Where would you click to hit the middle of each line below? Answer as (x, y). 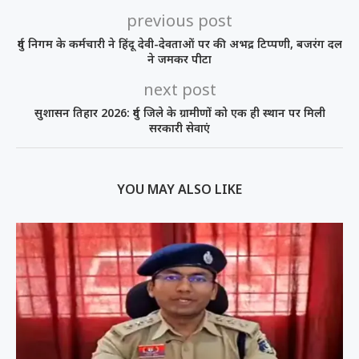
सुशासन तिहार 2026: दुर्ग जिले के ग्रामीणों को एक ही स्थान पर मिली (179, 113)
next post (179, 90)
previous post (179, 21)
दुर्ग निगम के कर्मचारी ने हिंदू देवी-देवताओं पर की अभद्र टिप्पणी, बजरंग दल (179, 44)
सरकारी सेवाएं (179, 128)
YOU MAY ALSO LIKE (179, 190)
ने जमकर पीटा (179, 59)
